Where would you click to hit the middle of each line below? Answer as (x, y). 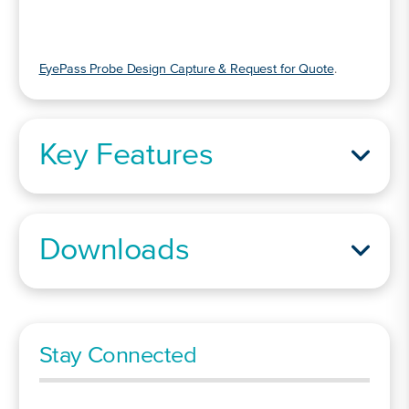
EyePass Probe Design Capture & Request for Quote (186, 70)
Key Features (126, 157)
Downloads (114, 251)
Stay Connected (118, 357)
